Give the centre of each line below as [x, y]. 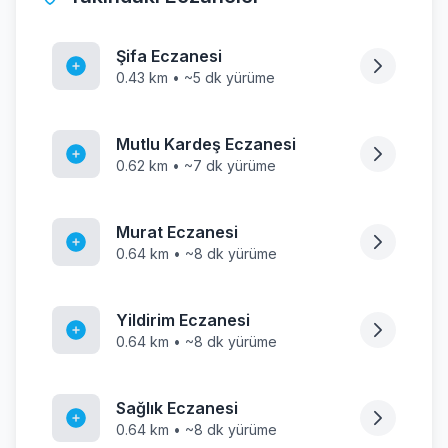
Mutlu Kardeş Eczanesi [206, 144]
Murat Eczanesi [177, 232]
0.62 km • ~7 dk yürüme [196, 165]
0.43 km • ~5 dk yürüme [195, 77]
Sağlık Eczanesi [177, 408]
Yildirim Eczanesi [183, 320]
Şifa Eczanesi [169, 56]
